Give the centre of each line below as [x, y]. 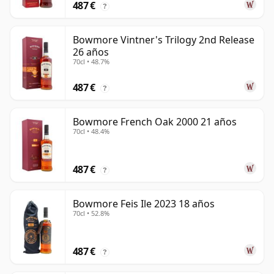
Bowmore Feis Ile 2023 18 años [144, 204]
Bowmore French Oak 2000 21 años [155, 122]
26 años [91, 52]
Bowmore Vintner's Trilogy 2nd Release [164, 40]
